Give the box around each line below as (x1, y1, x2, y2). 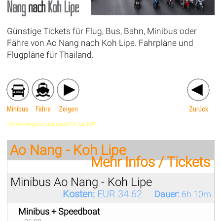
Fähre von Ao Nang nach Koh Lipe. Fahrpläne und (6, 38, 193, 48)
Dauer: (154, 189, 180, 200)
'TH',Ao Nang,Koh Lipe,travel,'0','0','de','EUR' (6, 121, 97, 127)
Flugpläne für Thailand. (6, 50, 94, 60)
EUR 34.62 (94, 188, 145, 200)
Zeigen (58, 105, 78, 113)
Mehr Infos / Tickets (91, 154, 211, 171)
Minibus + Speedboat (18, 206, 100, 217)
